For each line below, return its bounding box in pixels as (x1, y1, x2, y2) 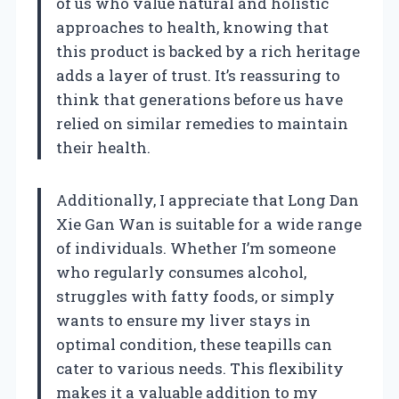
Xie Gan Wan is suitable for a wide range (56, 213, 362, 234)
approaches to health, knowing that (56, 16, 329, 37)
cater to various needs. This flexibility (56, 357, 344, 379)
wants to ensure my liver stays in (56, 309, 311, 330)
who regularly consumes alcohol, (56, 261, 306, 282)
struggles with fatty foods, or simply (56, 285, 335, 306)
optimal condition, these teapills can (56, 333, 332, 354)
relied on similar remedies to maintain (56, 112, 348, 134)
